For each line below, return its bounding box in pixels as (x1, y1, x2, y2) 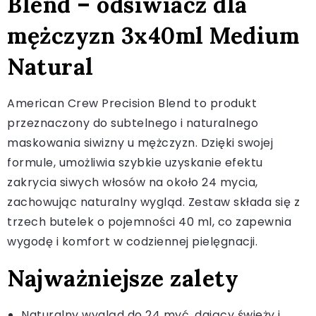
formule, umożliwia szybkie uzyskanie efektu (7, 154, 263, 171)
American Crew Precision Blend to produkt (7, 95, 257, 111)
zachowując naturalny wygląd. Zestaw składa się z (7, 193, 300, 210)
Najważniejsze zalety (7, 263, 238, 293)
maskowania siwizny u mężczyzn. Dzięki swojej (7, 134, 273, 151)
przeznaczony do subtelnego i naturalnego (7, 114, 258, 131)
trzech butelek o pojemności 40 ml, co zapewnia (7, 213, 291, 230)
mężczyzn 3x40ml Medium (7, 20, 299, 50)
